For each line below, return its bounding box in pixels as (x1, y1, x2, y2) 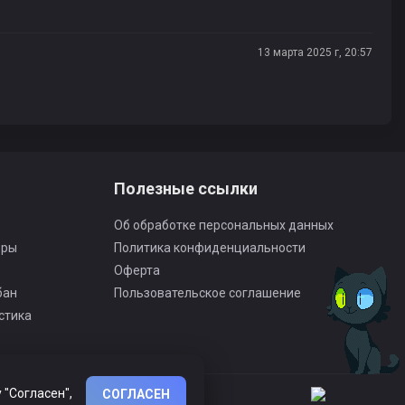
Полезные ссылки (114, 179, 259, 198)
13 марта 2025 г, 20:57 (258, 46, 372, 59)
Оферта (114, 263, 161, 278)
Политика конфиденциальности (114, 240, 306, 255)
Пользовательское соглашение (114, 286, 302, 300)
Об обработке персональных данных (114, 218, 334, 232)
